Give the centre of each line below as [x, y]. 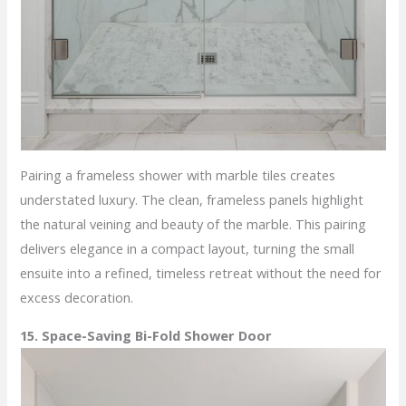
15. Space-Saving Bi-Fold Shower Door [146, 335]
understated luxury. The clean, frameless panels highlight [192, 200]
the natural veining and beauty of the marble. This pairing [193, 224]
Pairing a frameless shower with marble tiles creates [178, 175]
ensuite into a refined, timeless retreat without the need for [201, 273]
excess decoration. [77, 298]
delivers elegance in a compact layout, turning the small [188, 249]
